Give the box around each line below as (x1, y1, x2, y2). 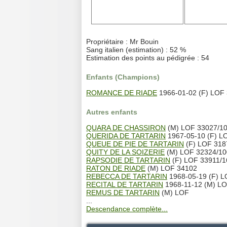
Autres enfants (86, 108, 137, 117)
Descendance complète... (86, 204, 168, 213)
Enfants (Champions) (86, 73, 160, 82)
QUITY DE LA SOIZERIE (86, 147, 165, 156)
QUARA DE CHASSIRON (86, 123, 166, 132)
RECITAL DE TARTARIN (86, 180, 163, 188)
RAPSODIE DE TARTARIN (86, 156, 170, 164)
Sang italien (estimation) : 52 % (86, 46, 186, 54)
